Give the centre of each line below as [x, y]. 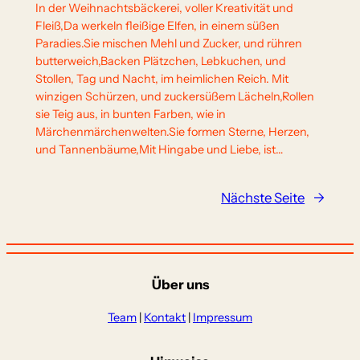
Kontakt [165, 317]
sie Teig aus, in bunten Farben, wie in [130, 115]
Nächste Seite [263, 197]
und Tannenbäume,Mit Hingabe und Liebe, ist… [159, 150]
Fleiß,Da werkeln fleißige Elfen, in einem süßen [157, 26]
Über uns [180, 284]
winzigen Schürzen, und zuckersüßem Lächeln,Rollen [174, 97]
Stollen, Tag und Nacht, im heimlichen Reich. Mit [162, 79]
